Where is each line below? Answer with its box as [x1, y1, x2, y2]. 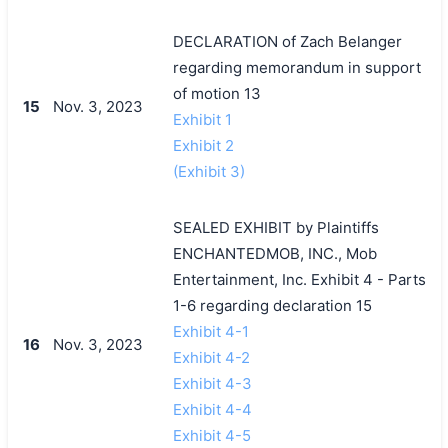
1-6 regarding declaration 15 [172, 295, 372, 315]
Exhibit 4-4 [172, 399, 252, 419]
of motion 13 [172, 83, 261, 103]
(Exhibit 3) [172, 161, 245, 181]
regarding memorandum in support [172, 57, 421, 77]
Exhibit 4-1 [172, 321, 249, 341]
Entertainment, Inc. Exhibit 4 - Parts [172, 269, 426, 289]
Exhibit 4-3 [172, 373, 252, 393]
